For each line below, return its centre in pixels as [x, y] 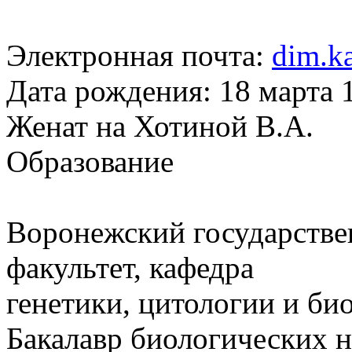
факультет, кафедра [130, 267]
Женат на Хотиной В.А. [160, 126]
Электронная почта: [139, 55]
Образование [90, 161]
